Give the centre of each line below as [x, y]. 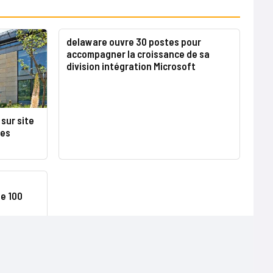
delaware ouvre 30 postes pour [134, 41]
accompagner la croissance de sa [138, 54]
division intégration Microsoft [131, 66]
